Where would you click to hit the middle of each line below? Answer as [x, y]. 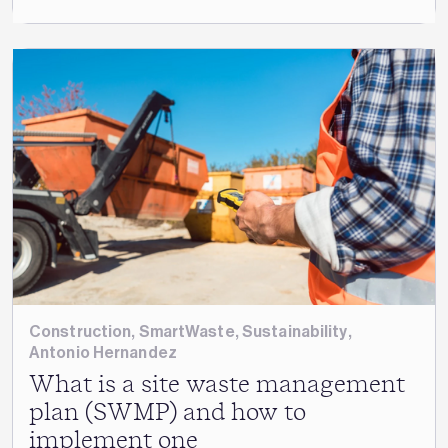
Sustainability [294, 331]
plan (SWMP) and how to [167, 412]
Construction [80, 331]
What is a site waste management [217, 384]
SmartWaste [186, 331]
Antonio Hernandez [103, 352]
